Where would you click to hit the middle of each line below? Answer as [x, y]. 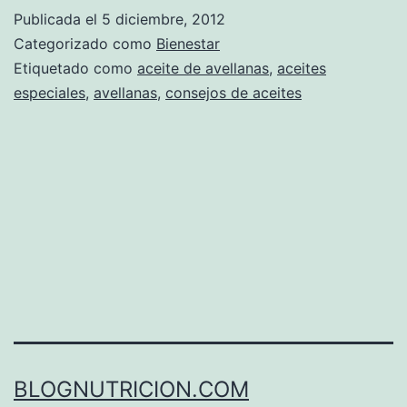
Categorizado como [85, 43]
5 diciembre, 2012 [164, 19]
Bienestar [188, 43]
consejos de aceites [233, 92]
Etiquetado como [75, 68]
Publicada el [58, 19]
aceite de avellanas [203, 68]
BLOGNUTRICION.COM [131, 390]
